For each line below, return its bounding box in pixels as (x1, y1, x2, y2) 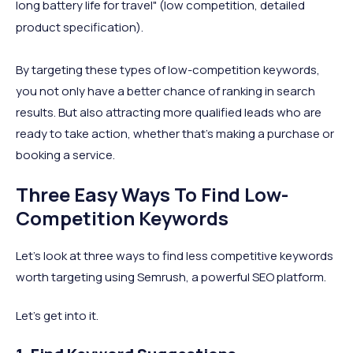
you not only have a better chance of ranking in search (16, 83, 315, 99)
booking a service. (16, 147, 115, 163)
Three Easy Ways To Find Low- (16, 181, 288, 207)
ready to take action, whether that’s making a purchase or (16, 125, 334, 142)
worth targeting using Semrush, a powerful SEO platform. (16, 269, 326, 285)
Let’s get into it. (16, 307, 98, 324)
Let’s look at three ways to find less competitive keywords (16, 247, 333, 264)
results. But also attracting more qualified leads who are (16, 104, 321, 121)
